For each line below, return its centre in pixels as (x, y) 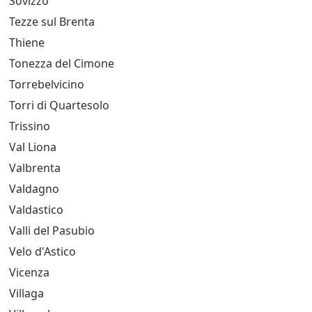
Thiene (27, 42)
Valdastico (36, 210)
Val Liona (33, 147)
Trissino (30, 126)
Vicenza (29, 272)
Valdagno (34, 189)
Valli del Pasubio (52, 231)
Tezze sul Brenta (52, 22)
